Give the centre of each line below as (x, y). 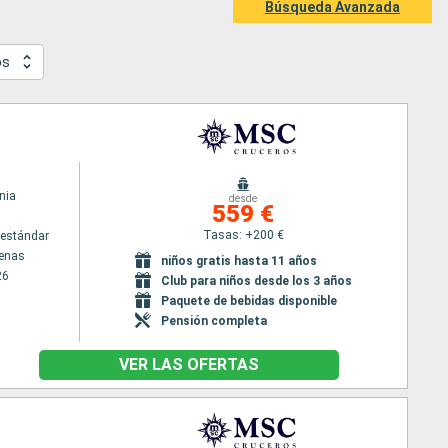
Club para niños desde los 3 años (256, 280)
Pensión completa (213, 320)
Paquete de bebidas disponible (248, 300)
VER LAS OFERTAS (189, 364)
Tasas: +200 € (243, 234)
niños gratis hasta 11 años (238, 260)
